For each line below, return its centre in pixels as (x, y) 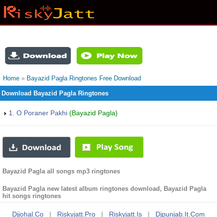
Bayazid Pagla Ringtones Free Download (84, 78)
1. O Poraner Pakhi (38, 113)
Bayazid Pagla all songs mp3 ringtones (61, 171)
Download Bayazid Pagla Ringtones (55, 93)
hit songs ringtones (32, 196)
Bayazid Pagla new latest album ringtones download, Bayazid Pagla (104, 189)
